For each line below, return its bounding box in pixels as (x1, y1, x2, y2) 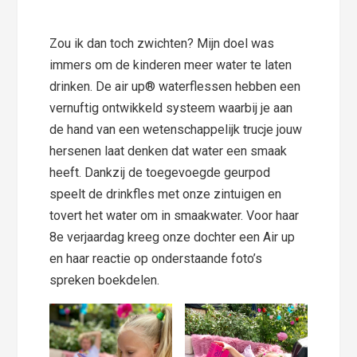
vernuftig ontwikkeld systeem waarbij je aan (49, 100, 293, 116)
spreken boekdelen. (49, 273, 160, 288)
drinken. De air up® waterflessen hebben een (49, 79, 301, 95)
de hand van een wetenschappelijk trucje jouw (49, 122, 303, 138)
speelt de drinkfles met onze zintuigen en (49, 186, 282, 202)
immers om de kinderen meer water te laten (49, 57, 292, 73)
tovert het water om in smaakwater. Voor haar (49, 208, 300, 224)
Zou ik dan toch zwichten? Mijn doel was (49, 36, 275, 52)
